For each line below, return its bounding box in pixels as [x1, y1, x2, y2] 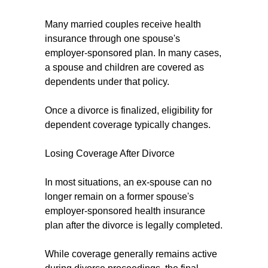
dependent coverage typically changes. [45, 120, 211, 130]
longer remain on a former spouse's [45, 191, 194, 202]
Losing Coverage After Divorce [45, 148, 175, 159]
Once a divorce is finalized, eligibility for [45, 105, 212, 115]
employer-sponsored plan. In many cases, [45, 48, 221, 58]
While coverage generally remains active [45, 249, 217, 259]
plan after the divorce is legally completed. [45, 220, 223, 230]
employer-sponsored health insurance [45, 206, 205, 216]
